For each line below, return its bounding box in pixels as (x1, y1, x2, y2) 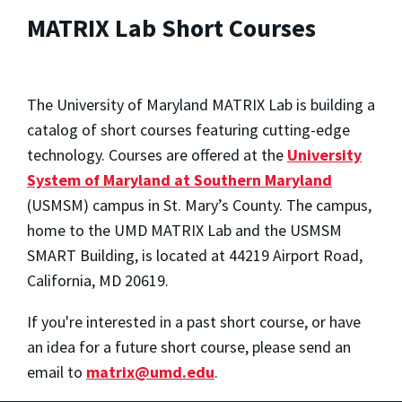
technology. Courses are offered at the (27, 144, 287, 165)
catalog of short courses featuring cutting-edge (27, 118, 350, 140)
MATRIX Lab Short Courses (27, 12, 316, 45)
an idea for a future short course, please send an (27, 336, 351, 357)
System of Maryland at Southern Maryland (27, 169, 332, 190)
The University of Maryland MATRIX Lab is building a (27, 93, 375, 115)
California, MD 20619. (27, 269, 169, 291)
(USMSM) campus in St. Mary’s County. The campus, (27, 194, 371, 215)
